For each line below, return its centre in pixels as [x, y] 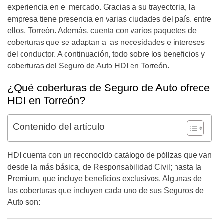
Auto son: [24, 202]
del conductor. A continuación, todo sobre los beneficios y [106, 54]
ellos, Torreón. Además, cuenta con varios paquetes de [102, 31]
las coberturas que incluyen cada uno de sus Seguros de [106, 190]
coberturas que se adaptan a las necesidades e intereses [106, 42]
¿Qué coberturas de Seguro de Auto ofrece [109, 88]
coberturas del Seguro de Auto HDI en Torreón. [88, 66]
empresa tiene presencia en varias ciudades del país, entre [109, 19]
